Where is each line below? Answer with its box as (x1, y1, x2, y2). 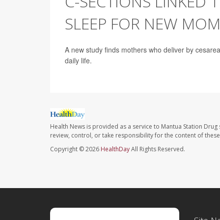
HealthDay (101, 145, 130, 154)
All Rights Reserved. (130, 145, 185, 154)
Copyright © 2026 (50, 145, 101, 154)
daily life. (65, 55, 92, 65)
